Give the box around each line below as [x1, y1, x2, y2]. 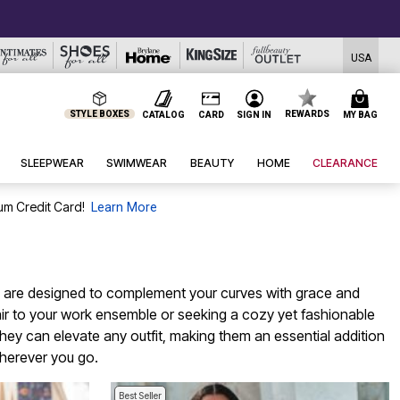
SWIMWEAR [106, 156, 168, 171]
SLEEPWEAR [20, 156, 84, 171]
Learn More [90, 200, 157, 216]
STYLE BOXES [70, 109, 130, 119]
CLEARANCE [312, 156, 379, 171]
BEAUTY [190, 156, 235, 171]
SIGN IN [237, 109, 272, 120]
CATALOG [141, 109, 185, 120]
